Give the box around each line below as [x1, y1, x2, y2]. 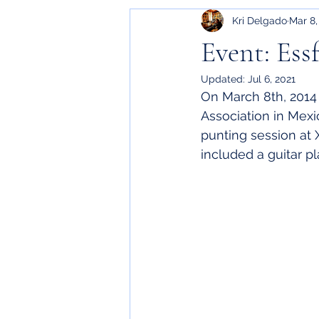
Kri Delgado [232, 14, 287, 26]
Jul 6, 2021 [248, 73, 296, 85]
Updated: [201, 73, 248, 85]
